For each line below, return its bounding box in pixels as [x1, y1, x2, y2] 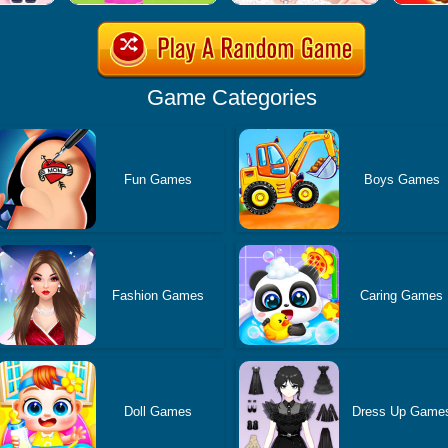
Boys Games [363, 171, 440, 187]
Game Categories [146, 85, 317, 110]
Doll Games [124, 403, 193, 419]
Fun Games [124, 171, 193, 187]
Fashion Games [112, 287, 205, 303]
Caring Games [360, 287, 444, 303]
